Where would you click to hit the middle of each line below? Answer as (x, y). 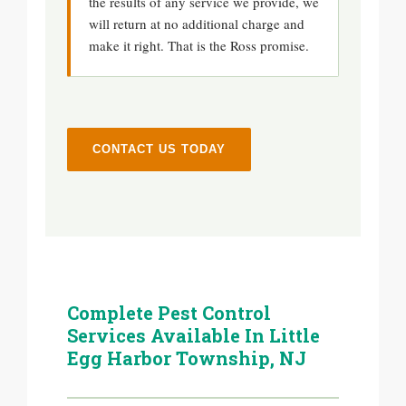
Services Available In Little (193, 335)
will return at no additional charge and (197, 24)
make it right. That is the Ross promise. (199, 45)
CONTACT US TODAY (159, 149)
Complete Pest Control (169, 313)
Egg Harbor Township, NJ (187, 358)
